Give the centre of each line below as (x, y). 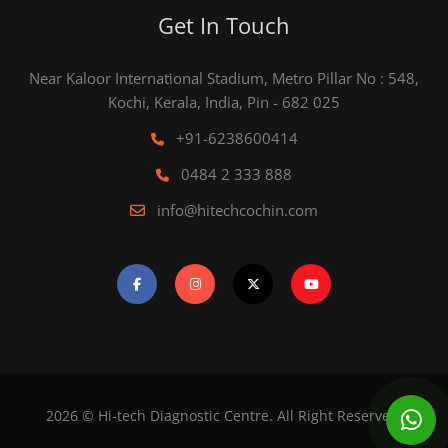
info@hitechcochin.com (235, 209)
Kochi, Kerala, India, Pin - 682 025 (224, 101)
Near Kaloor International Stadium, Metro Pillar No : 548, (224, 77)
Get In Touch (224, 24)
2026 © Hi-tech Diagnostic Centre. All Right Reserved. (224, 415)
